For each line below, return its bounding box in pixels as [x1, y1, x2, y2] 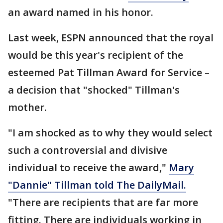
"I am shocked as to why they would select [8, 126, 213, 140]
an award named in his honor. [8, 5, 156, 19]
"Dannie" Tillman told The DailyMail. [8, 178, 186, 192]
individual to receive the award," [8, 161, 169, 175]
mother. [8, 101, 47, 114]
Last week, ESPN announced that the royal [8, 31, 214, 45]
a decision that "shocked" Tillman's [8, 83, 180, 97]
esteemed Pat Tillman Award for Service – [8, 66, 210, 80]
